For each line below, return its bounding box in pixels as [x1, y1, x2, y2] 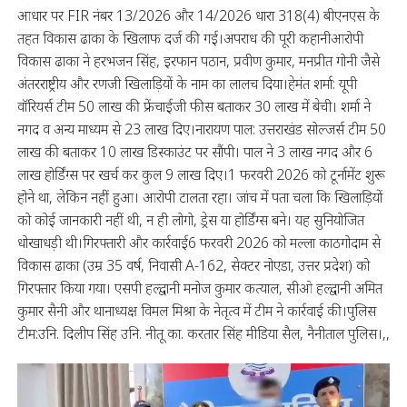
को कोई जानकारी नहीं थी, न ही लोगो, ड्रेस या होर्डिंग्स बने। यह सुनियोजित [16, 209, 364, 230]
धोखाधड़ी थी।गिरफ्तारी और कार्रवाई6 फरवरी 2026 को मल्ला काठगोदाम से [16, 232, 381, 253]
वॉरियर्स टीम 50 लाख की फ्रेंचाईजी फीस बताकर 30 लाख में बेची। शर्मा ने [16, 95, 371, 116]
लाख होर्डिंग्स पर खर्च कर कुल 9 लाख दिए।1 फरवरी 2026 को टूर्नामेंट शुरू [16, 164, 385, 184]
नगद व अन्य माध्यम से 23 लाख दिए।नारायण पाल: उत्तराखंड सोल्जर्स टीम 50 [16, 118, 386, 139]
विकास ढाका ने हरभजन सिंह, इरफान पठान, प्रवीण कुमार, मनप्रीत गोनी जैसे [16, 50, 380, 71]
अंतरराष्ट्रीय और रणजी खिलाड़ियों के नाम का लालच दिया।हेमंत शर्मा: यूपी [16, 73, 357, 94]
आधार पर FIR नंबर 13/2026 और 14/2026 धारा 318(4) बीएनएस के [16, 5, 380, 25]
